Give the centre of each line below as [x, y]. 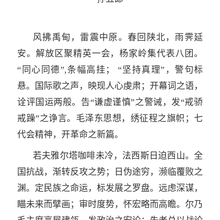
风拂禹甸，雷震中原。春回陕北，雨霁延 [118, 37]
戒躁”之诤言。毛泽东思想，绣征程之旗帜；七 [110, 118]
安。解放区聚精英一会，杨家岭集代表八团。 [110, 53]
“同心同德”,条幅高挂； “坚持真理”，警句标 [110, 69]
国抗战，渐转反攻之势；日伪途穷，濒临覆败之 [110, 172]
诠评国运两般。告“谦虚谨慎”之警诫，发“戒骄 [110, 102]
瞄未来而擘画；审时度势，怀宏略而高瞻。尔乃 [110, 204]
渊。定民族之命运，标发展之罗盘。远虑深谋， [110, 188]
